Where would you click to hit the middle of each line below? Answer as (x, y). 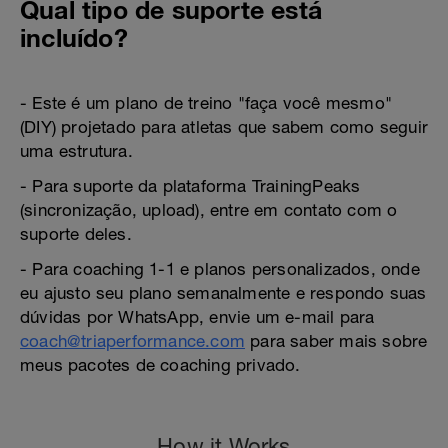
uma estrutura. (76, 150)
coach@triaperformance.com (132, 340)
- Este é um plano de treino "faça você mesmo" (206, 102)
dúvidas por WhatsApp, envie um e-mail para (197, 316)
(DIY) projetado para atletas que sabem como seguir (224, 126)
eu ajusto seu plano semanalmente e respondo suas (223, 292)
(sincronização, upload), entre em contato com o (209, 209)
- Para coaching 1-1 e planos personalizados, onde (220, 268)
